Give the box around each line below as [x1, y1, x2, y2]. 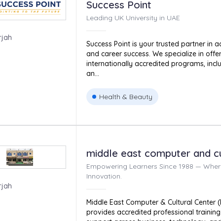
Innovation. [86, 172, 122, 181]
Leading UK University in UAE [86, 13, 180, 22]
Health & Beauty [99, 92, 152, 101]
